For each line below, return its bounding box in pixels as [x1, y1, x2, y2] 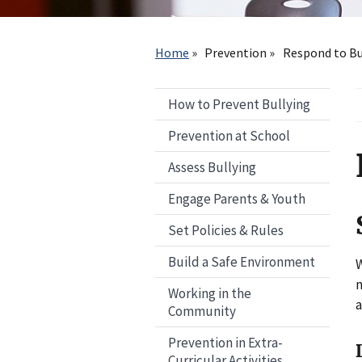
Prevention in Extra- [168, 334, 283, 352]
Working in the [168, 284, 251, 303]
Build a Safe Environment [168, 253, 315, 271]
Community [168, 302, 236, 321]
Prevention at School [168, 127, 290, 145]
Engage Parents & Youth [168, 190, 305, 208]
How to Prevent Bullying [168, 95, 310, 114]
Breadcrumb [155, 16, 223, 33]
